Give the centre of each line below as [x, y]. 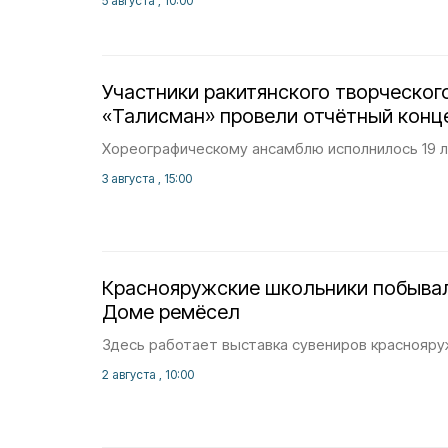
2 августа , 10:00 [148, 374]
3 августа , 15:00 [147, 178]
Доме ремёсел [171, 312]
